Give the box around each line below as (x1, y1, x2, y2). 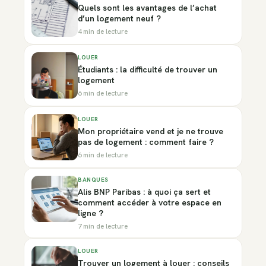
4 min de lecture (78, 27, 128, 36)
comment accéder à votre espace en (78, 197, 221, 208)
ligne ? (78, 208, 103, 219)
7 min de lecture (78, 221, 128, 231)
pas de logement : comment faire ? (78, 137, 214, 148)
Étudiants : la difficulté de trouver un (78, 64, 217, 75)
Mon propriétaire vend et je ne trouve (78, 126, 223, 137)
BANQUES (78, 176, 109, 184)
